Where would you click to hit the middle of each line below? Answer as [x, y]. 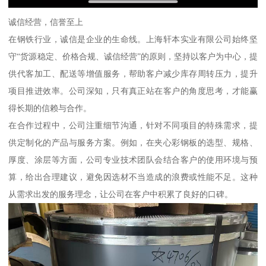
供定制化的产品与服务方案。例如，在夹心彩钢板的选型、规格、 [133, 143]
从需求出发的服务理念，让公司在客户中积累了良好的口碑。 [121, 194]
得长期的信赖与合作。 [50, 108]
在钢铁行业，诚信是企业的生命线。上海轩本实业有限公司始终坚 [133, 39]
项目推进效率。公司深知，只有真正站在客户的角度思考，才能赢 [133, 91]
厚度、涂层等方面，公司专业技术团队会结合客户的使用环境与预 [133, 160]
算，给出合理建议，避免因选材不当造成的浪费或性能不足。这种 [133, 177]
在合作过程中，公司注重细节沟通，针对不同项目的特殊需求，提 [133, 126]
